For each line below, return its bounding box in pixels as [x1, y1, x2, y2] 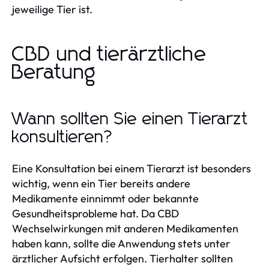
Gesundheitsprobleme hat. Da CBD [12, 206, 179, 220]
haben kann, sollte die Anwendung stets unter [12, 236, 231, 250]
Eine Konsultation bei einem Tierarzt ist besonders [12, 161, 251, 175]
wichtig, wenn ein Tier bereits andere [12, 176, 190, 190]
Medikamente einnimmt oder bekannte [12, 191, 199, 205]
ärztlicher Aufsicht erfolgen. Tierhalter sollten [12, 251, 233, 265]
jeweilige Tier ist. [12, 2, 92, 16]
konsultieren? [12, 128, 114, 146]
